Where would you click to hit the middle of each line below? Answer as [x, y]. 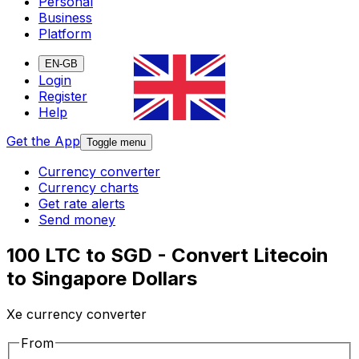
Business [65, 18]
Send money [77, 220]
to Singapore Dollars [102, 279]
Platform [65, 34]
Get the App [43, 141]
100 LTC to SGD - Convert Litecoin [167, 256]
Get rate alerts [82, 204]
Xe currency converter [77, 315]
